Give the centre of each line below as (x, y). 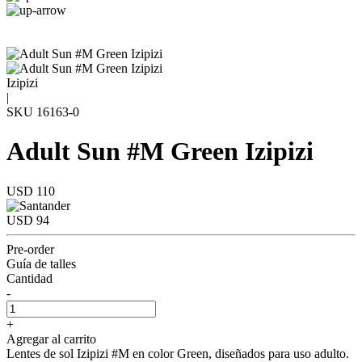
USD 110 (31, 191)
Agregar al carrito (51, 339)
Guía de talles (41, 263)
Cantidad (29, 278)
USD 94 (28, 220)
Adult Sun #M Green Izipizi (160, 152)
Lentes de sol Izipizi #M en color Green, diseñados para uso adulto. (178, 353)
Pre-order (30, 249)
